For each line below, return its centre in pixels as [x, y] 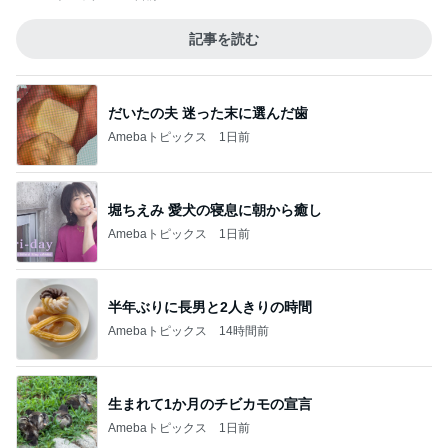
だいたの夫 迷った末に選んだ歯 [208, 112]
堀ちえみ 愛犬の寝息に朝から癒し [215, 209]
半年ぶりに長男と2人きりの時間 [210, 306]
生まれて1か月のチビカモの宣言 [210, 403]
